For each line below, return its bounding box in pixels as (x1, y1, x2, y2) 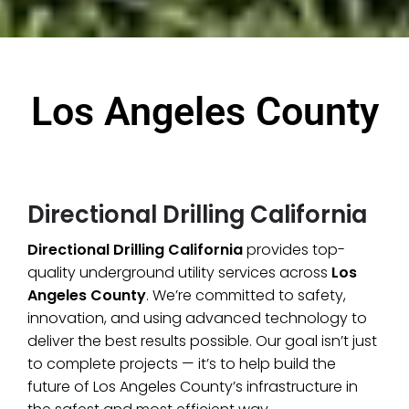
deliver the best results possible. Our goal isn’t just (27, 330, 377, 351)
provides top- (243, 238, 345, 260)
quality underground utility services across (27, 261, 331, 283)
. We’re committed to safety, (146, 284, 346, 306)
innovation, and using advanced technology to (27, 307, 367, 329)
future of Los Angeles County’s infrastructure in (27, 375, 358, 397)
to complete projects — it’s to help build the (27, 352, 336, 374)
